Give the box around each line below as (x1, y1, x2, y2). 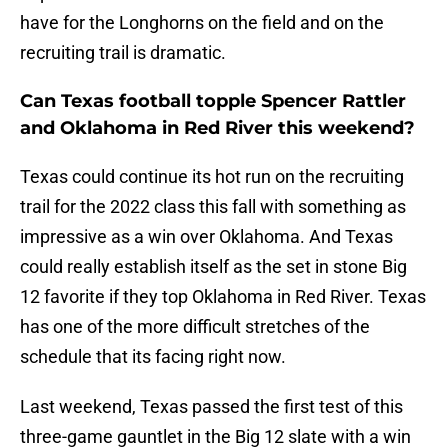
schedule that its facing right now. (20, 346, 286, 368)
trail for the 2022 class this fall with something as (20, 196, 406, 218)
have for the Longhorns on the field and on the (20, 12, 384, 34)
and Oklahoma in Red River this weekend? (20, 117, 415, 140)
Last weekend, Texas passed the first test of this (20, 396, 403, 418)
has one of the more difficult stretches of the (20, 316, 370, 338)
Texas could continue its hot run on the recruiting (20, 166, 404, 188)
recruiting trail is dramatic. (20, 42, 226, 64)
